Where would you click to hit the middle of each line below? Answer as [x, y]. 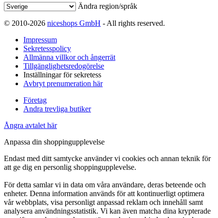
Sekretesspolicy [47, 49]
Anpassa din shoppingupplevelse [54, 142]
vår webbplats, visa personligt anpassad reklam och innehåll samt [103, 202]
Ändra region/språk [108, 6]
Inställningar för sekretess [62, 75]
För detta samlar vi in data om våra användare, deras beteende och [105, 185]
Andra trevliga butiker [57, 109]
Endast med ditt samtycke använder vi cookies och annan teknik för [107, 159]
